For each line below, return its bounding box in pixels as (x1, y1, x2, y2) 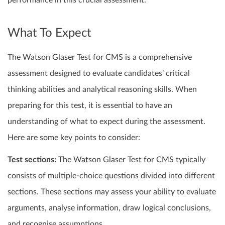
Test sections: (8, 156, 56, 164)
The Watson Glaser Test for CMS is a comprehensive (8, 53, 192, 62)
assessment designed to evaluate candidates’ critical (8, 69, 190, 78)
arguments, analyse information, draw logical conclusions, (8, 204, 211, 212)
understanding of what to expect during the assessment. (8, 118, 205, 126)
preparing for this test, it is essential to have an (8, 101, 172, 110)
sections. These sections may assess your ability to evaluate (8, 188, 216, 196)
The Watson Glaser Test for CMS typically (56, 156, 205, 164)
